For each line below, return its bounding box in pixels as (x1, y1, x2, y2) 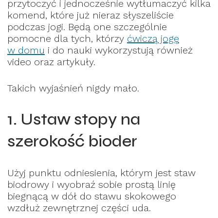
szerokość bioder (7, 131, 137, 151)
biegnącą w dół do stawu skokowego (7, 190, 176, 202)
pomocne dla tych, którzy (7, 33, 127, 45)
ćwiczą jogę (127, 33, 179, 45)
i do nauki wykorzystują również (45, 44, 193, 56)
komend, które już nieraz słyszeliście (7, 9, 174, 21)
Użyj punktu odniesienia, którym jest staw (7, 167, 196, 179)
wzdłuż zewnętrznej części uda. (7, 202, 151, 214)
